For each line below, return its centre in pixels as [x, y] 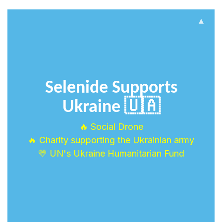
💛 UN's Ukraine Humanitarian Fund [111, 154]
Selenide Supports [111, 88]
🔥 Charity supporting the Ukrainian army [111, 140]
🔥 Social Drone [111, 127]
